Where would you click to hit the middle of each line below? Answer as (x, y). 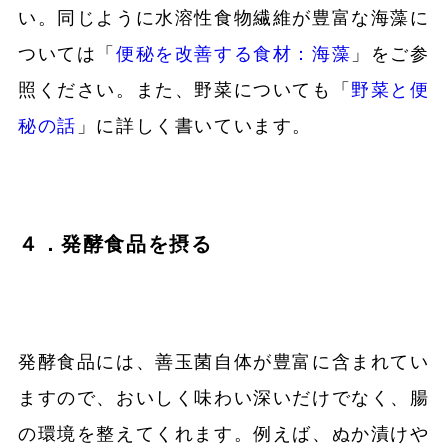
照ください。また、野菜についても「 (184, 90)
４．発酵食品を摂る (115, 244)
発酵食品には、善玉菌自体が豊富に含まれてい (223, 362)
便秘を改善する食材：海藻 (233, 54)
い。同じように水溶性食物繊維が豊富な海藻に (223, 18)
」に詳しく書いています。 (194, 126)
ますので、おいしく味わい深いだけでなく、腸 (223, 398)
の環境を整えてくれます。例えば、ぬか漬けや (223, 434)
